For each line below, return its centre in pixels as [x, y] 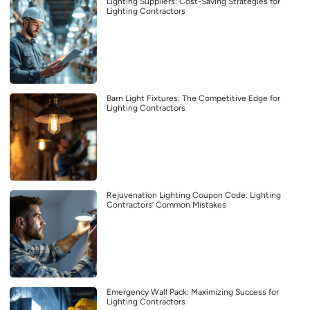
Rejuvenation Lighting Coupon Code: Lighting [194, 195]
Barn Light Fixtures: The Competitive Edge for [193, 98]
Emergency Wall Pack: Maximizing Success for [193, 292]
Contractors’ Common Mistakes [166, 204]
